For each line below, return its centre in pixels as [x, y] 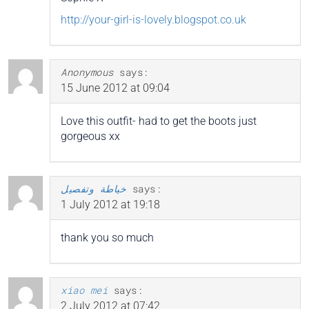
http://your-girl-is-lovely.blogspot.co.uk [153, 20]
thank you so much [107, 238]
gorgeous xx [90, 137]
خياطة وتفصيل [93, 189]
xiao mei [84, 290]
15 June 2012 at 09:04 [115, 88]
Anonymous [87, 72]
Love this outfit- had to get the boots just [159, 121]
